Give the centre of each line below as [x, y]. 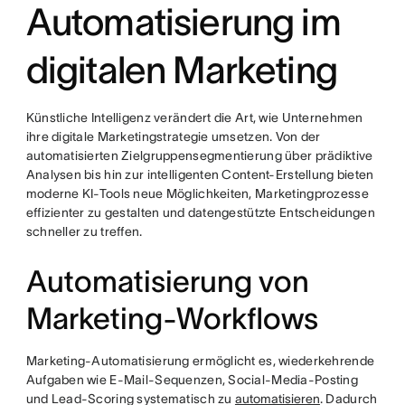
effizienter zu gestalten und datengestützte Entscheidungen [200, 212]
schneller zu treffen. [84, 231]
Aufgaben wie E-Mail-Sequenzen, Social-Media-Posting [192, 380]
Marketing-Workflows [172, 319]
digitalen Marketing [181, 70]
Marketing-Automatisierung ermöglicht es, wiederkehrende [200, 361]
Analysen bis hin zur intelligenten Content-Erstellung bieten [200, 174]
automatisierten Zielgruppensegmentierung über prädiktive [199, 155]
